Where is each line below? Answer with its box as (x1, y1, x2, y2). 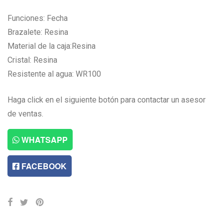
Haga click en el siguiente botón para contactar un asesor (7, 95, 206, 105)
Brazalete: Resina (7, 27, 68, 37)
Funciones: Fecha (7, 13, 68, 23)
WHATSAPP (19, 133, 68, 145)
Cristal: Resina (7, 55, 57, 65)
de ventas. (7, 109, 43, 118)
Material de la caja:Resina (7, 41, 96, 51)
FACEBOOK (19, 160, 67, 172)
